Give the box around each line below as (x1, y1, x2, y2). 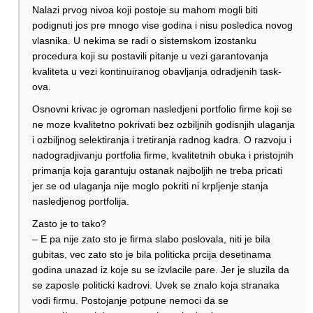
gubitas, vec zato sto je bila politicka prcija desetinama (32, 249, 271, 261)
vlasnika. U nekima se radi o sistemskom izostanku (32, 35, 256, 47)
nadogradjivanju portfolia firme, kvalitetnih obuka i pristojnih (32, 150, 293, 161)
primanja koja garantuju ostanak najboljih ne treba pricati (32, 165, 282, 177)
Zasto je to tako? (32, 218, 106, 230)
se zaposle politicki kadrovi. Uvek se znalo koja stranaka (32, 279, 279, 291)
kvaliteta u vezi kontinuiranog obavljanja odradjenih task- (32, 66, 282, 78)
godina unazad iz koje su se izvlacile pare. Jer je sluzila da (32, 264, 289, 276)
